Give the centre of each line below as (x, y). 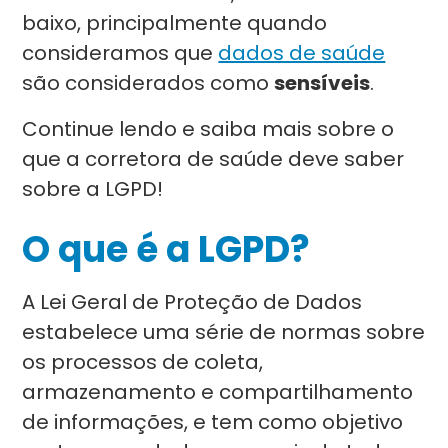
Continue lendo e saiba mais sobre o (208, 129)
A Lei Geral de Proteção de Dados (192, 302)
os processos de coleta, (143, 362)
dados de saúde (302, 53)
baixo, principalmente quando (175, 23)
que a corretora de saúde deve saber (213, 159)
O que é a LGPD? (166, 249)
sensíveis (322, 83)
